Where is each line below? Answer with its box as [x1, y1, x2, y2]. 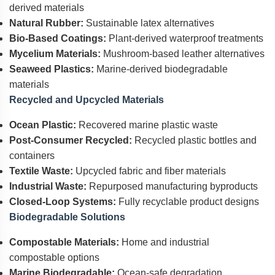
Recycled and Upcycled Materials [9, 95, 164, 105]
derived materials [9, 2, 84, 13]
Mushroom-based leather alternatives [101, 48, 265, 59]
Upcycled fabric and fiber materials [73, 166, 226, 176]
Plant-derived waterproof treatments [106, 33, 263, 44]
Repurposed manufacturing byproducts [87, 181, 258, 192]
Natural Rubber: [9, 18, 83, 28]
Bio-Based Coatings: [9, 33, 106, 44]
